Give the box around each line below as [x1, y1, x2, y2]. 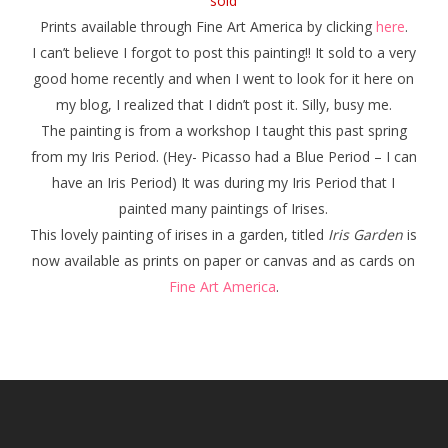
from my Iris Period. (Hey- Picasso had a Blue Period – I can [30, 146, 417, 166]
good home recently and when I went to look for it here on [33, 68, 415, 88]
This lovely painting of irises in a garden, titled [30, 224, 329, 244]
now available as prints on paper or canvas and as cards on [32, 250, 416, 270]
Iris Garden [328, 224, 404, 244]
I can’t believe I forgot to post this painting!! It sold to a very [31, 42, 416, 62]
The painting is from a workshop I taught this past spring [40, 120, 407, 140]
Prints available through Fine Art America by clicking [39, 16, 376, 36]
